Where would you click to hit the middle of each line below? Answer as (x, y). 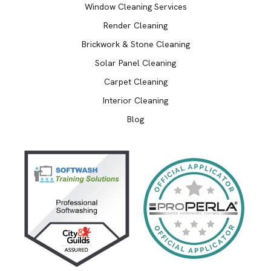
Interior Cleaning (135, 100)
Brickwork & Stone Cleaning (135, 44)
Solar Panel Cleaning (135, 63)
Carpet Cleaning (135, 81)
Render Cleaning (135, 25)
